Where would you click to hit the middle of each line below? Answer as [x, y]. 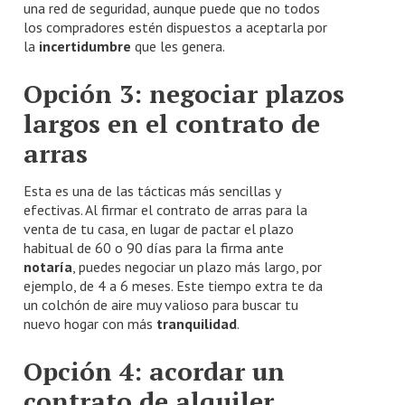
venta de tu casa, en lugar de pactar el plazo [159, 228]
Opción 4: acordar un [155, 371]
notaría [48, 266]
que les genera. [179, 46]
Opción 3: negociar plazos [184, 93]
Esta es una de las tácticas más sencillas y [152, 190]
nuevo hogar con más [90, 323]
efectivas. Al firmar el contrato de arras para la [166, 209]
